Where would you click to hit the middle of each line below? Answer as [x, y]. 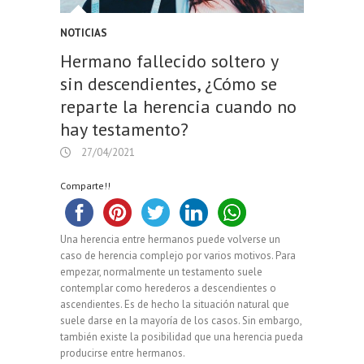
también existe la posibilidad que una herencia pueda [182, 336]
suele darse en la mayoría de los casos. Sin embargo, [181, 320]
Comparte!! [85, 185]
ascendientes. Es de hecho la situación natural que [175, 304]
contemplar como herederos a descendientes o [168, 288]
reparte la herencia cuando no [178, 106]
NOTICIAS [84, 32]
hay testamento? [124, 129]
